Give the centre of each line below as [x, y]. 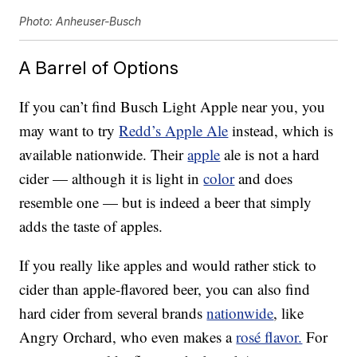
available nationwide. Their [104, 155]
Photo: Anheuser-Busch [80, 22]
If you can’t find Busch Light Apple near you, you [173, 107]
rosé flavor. [269, 337]
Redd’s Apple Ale [174, 131]
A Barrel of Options [99, 68]
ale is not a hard [270, 155]
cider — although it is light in [112, 178]
